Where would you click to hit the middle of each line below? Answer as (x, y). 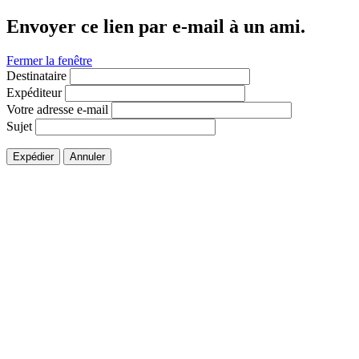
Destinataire (36, 75)
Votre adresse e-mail (57, 109)
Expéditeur (34, 92)
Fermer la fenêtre (49, 60)
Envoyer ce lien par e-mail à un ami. (156, 26)
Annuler (87, 156)
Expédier (33, 156)
